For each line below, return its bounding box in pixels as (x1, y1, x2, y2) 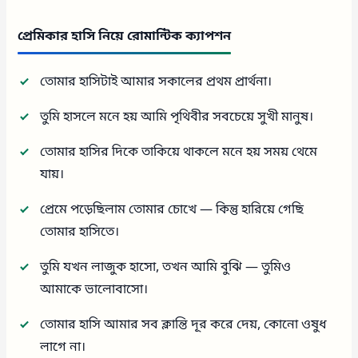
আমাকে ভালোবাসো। (40, 280, 149, 299)
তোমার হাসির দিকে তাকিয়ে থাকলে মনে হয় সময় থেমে (40, 143, 318, 161)
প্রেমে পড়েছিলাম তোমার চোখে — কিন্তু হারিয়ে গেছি (40, 201, 304, 219)
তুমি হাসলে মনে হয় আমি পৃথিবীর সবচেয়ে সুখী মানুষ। (40, 108, 314, 126)
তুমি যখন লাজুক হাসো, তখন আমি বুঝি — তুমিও (40, 258, 292, 276)
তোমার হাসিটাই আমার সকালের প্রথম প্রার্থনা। (40, 73, 272, 91)
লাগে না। (40, 338, 86, 356)
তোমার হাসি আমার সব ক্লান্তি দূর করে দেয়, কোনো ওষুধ (40, 316, 328, 334)
